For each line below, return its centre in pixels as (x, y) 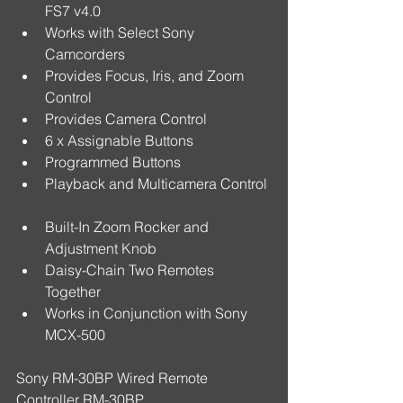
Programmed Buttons (116, 162)
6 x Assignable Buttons (123, 140)
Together (76, 291)
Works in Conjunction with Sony (148, 313)
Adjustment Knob (104, 248)
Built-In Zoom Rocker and (129, 227)
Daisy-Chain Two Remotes (131, 270)
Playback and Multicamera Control (158, 184)
